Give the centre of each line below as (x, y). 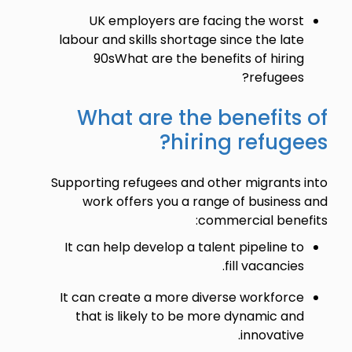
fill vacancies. (264, 266)
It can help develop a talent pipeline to (184, 247)
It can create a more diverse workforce (181, 297)
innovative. (272, 335)
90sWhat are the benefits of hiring (198, 58)
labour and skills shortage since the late (181, 39)
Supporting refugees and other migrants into (189, 182)
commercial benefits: (262, 220)
